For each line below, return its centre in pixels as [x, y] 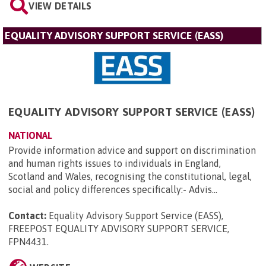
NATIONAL [30, 136]
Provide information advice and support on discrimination [132, 151]
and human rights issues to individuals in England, [115, 164]
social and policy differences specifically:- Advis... [113, 190]
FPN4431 [28, 242]
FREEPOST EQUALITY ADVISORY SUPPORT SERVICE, [119, 229]
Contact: [27, 216]
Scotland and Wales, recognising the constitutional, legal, [130, 177]
